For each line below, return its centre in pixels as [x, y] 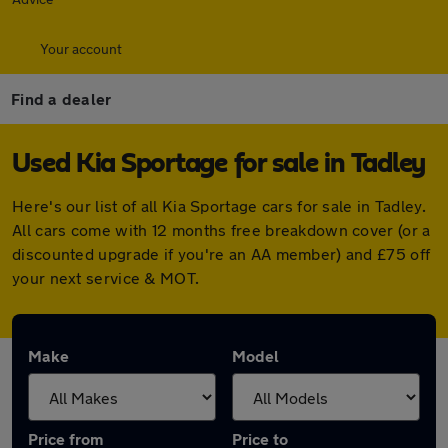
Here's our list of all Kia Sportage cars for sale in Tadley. [219, 205]
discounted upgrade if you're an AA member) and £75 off [221, 253]
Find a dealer [61, 98]
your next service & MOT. [106, 277]
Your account [81, 48]
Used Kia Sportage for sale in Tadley [218, 164]
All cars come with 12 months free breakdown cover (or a [221, 229]
